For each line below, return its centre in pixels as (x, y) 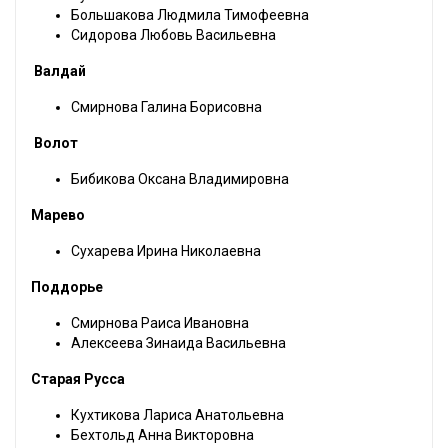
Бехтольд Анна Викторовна (162, 435)
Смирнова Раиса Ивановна (160, 323)
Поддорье (67, 287)
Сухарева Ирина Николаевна (166, 251)
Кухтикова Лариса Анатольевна (177, 415)
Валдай (60, 71)
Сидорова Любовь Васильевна (173, 35)
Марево (58, 215)
